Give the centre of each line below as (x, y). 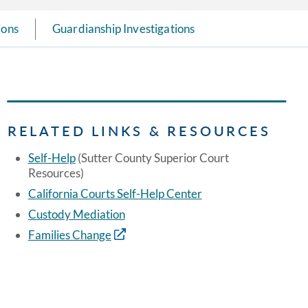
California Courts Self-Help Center (115, 194)
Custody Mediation (76, 214)
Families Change (69, 235)
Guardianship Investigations (123, 28)
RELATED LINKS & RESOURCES (139, 131)
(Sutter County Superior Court (152, 158)
